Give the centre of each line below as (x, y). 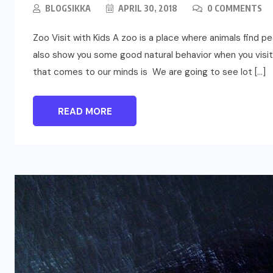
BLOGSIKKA (68, 8)
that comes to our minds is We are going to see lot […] (149, 72)
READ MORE (85, 111)
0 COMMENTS (234, 8)
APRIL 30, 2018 (147, 8)
